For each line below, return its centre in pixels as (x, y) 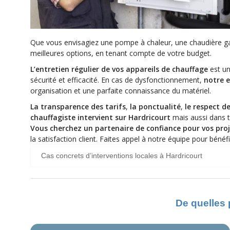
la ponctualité (155, 107)
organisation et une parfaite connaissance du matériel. (121, 91)
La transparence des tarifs (78, 107)
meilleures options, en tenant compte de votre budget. (121, 53)
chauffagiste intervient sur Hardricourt (100, 117)
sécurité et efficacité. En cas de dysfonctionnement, (117, 80)
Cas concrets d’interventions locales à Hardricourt (122, 156)
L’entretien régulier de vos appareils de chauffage (119, 69)
